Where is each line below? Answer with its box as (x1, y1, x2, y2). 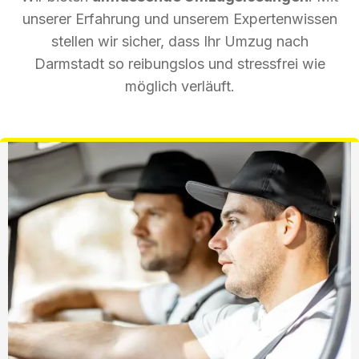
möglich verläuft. (124, 77, 235, 95)
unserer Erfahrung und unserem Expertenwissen (22, 10, 337, 27)
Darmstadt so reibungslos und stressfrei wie (34, 54, 325, 72)
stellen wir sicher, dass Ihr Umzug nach (50, 32, 309, 50)
